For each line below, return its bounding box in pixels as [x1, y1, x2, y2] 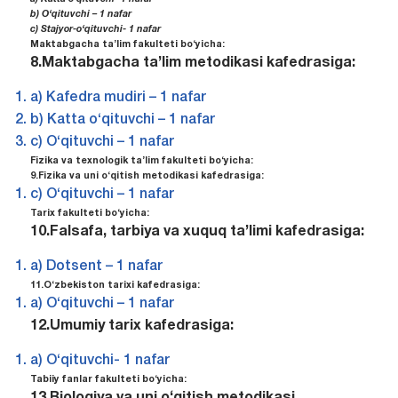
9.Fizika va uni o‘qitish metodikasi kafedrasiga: [29, 171, 264, 181]
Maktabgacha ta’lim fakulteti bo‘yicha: [29, 40, 225, 50]
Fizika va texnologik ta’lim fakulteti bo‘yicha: [29, 156, 253, 166]
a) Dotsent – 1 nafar [29, 260, 163, 274]
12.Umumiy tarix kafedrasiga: [29, 320, 234, 333]
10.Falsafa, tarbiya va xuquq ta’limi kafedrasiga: [29, 226, 364, 239]
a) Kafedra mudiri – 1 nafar [29, 92, 206, 105]
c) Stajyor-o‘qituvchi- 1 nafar [29, 25, 161, 35]
